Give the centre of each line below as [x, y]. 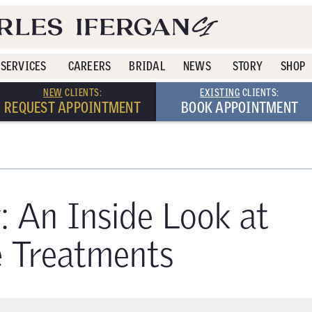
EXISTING [220, 92]
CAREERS [89, 66]
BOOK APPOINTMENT [240, 107]
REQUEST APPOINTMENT [72, 107]
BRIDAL [147, 66]
